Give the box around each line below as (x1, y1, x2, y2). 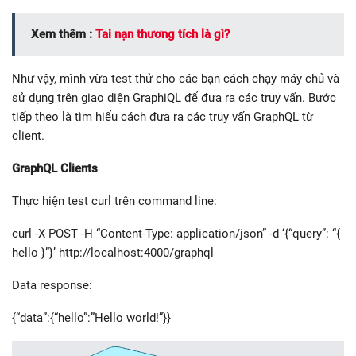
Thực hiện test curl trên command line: (12, 194, 217, 209)
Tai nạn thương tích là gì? (95, 27, 230, 42)
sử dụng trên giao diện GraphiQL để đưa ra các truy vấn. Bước (12, 91, 336, 106)
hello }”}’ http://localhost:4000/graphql (12, 246, 214, 261)
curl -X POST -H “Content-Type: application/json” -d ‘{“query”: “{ (12, 226, 340, 242)
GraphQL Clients (12, 161, 98, 176)
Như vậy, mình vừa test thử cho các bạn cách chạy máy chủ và (12, 72, 339, 87)
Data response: (12, 278, 92, 293)
